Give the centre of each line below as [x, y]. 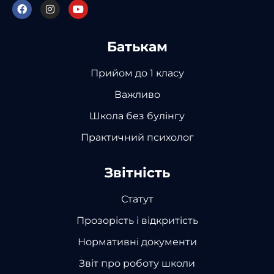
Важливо [137, 94]
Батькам [137, 46]
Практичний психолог [137, 137]
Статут [137, 199]
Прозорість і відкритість [137, 220]
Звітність [137, 172]
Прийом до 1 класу [137, 73]
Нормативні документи [137, 242]
